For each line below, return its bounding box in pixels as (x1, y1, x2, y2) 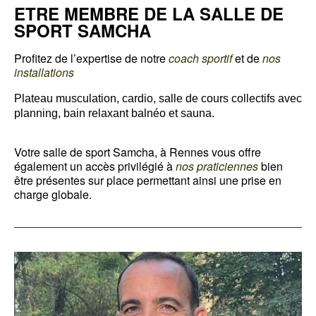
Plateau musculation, (14, 92, 122, 104)
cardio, (122, 92, 159, 104)
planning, (14, 107, 63, 119)
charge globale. (14, 186, 92, 202)
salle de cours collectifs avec (159, 92, 302, 104)
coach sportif (169, 49, 232, 66)
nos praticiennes (176, 157, 258, 174)
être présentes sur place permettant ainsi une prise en (14, 171, 281, 188)
